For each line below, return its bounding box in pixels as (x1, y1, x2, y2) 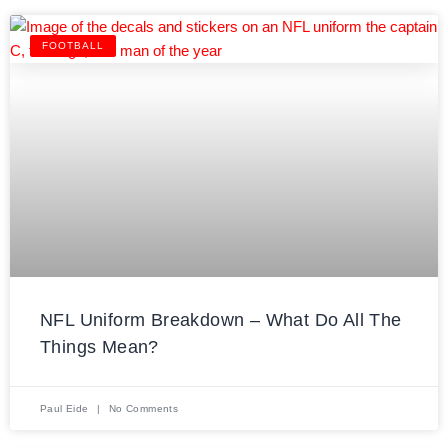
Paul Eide (40, 402, 92, 414)
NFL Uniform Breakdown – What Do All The (40, 309, 402, 330)
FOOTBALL (42, 39, 104, 51)
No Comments (105, 402, 179, 414)
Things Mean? (40, 336, 159, 357)
